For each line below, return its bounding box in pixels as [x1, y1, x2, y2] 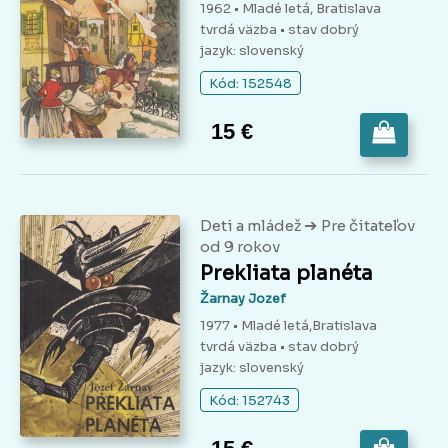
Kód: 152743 [209, 392, 290, 410]
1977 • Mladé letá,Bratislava [200, 317, 377, 335]
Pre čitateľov [321, 216, 415, 236]
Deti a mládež [200, 216, 304, 236]
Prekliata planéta [200, 261, 373, 287]
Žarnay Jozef [200, 290, 286, 308]
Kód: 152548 [209, 75, 292, 93]
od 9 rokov [200, 237, 280, 257]
